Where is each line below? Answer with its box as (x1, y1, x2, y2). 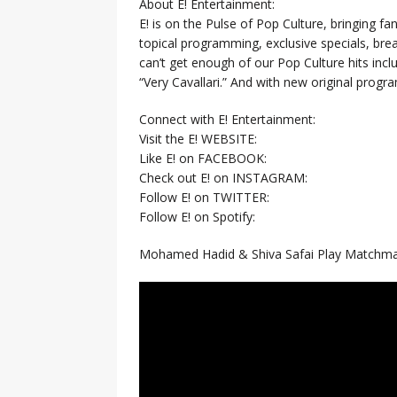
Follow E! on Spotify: (139, 207, 255, 225)
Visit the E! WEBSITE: (139, 129, 257, 147)
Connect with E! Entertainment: (139, 110, 315, 128)
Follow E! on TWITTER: (139, 188, 269, 206)
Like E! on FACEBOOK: (139, 149, 267, 167)
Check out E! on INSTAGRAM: (139, 168, 307, 186)
